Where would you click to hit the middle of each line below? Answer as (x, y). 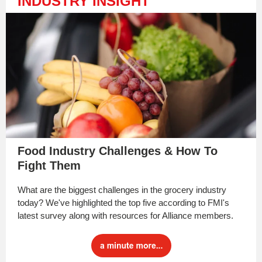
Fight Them (49, 166)
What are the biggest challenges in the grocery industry (122, 190)
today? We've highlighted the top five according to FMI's (123, 203)
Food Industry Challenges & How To (118, 151)
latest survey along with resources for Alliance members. (125, 216)
